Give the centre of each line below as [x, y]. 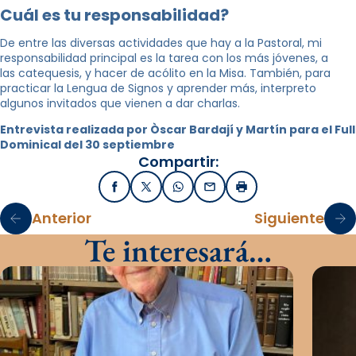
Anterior [62, 219]
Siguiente [289, 219]
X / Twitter [176, 191]
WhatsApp [208, 191]
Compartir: [178, 161]
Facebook [143, 191]
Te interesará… [178, 250]
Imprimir [265, 191]
